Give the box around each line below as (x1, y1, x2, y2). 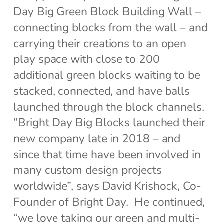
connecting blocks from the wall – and (13, 19, 208, 35)
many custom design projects (13, 162, 162, 178)
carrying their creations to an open (13, 35, 186, 51)
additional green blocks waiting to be (13, 67, 200, 83)
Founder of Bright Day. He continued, (13, 194, 208, 210)
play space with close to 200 (13, 51, 160, 67)
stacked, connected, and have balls (13, 83, 190, 99)
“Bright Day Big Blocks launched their (13, 114, 205, 130)
